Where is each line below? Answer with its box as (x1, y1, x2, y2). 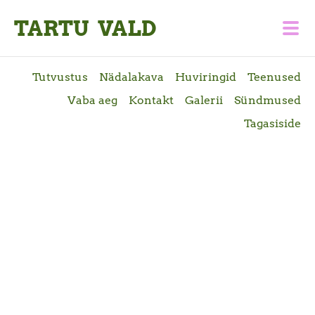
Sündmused (234, 94, 301, 107)
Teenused (247, 70, 301, 84)
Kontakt (129, 94, 174, 107)
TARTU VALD (14, 15, 157, 41)
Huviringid (175, 70, 236, 84)
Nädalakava (99, 70, 164, 84)
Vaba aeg (67, 94, 117, 107)
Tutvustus (32, 70, 88, 84)
